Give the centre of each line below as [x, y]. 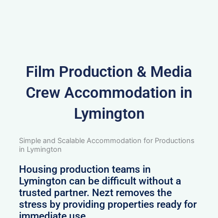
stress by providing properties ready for [108, 204]
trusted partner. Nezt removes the [96, 192]
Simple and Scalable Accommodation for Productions [107, 140]
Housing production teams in [85, 169]
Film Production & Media [109, 72]
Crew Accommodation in [109, 92]
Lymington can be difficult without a [100, 181]
